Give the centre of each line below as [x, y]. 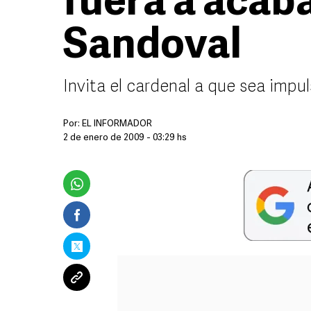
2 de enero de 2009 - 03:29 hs [125, 138]
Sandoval [152, 47]
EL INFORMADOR [117, 124]
